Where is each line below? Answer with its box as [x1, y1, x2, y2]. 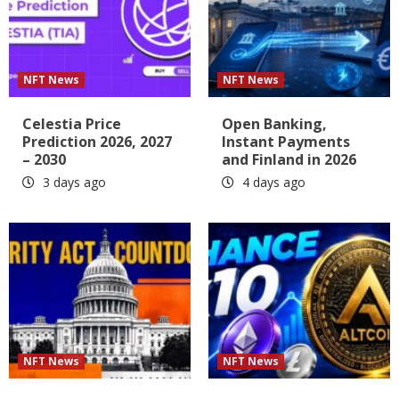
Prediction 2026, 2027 [22, 131, 172, 151]
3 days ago [39, 173, 106, 191]
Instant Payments [222, 131, 350, 151]
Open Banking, [222, 113, 327, 134]
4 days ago [239, 173, 305, 191]
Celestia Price [22, 113, 121, 134]
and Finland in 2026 [222, 149, 356, 169]
